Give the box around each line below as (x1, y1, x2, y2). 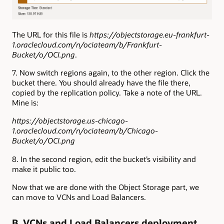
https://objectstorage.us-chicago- (12, 115, 128, 126)
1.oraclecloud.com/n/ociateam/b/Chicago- (12, 125, 158, 136)
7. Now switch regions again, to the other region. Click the (12, 67, 209, 78)
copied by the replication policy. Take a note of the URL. (12, 87, 202, 98)
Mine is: (12, 97, 38, 108)
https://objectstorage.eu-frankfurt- (89, 29, 209, 39)
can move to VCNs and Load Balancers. (12, 192, 146, 202)
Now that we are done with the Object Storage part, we (12, 182, 199, 192)
